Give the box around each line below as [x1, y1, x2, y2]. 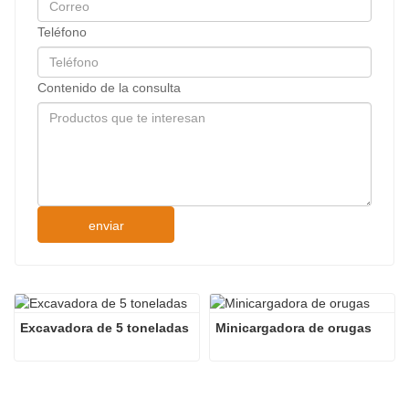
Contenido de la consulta [37, 80, 181, 96]
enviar [88, 218, 124, 234]
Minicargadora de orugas [215, 320, 372, 336]
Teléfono [37, 25, 87, 40]
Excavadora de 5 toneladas [20, 320, 189, 336]
